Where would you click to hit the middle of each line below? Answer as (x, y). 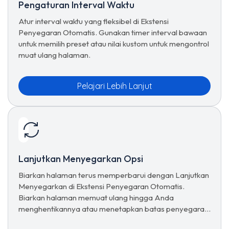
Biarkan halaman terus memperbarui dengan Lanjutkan (114, 175)
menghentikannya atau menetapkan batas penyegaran (113, 209)
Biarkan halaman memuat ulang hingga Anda (96, 198)
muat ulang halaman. (54, 55)
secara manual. (45, 220)
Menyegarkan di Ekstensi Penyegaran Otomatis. (101, 186)
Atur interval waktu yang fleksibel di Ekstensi (94, 21)
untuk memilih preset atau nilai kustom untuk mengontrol (114, 44)
